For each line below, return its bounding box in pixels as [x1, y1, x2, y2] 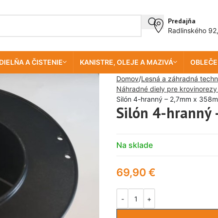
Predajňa [168, 16, 196, 25]
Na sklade [116, 140, 153, 150]
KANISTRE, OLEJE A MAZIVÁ [79, 58, 173, 66]
